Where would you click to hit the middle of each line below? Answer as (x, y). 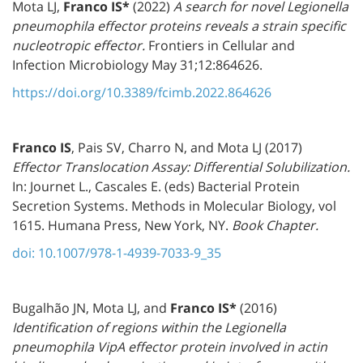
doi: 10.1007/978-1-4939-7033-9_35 (117, 252)
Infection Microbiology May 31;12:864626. (137, 64)
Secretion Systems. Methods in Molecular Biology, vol (174, 205)
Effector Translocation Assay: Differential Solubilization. (181, 167)
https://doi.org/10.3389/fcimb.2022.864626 (142, 92)
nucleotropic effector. (80, 45)
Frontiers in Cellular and (222, 45)
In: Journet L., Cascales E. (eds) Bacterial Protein (156, 186)
